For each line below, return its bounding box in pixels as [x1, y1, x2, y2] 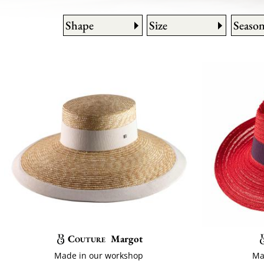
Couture [67, 232, 106, 245]
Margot [111, 232, 143, 245]
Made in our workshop [54, 250, 144, 262]
